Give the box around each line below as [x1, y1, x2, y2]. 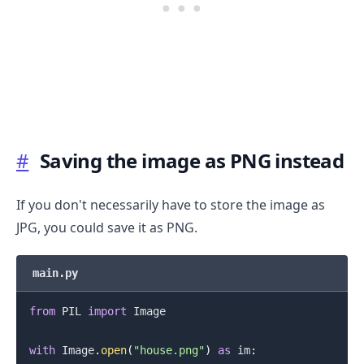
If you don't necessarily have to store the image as [16, 195, 325, 214]
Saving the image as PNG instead [39, 146, 344, 174]
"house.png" [132, 343, 205, 357]
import [87, 304, 127, 318]
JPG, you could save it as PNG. [16, 218, 197, 236]
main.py [32, 266, 78, 279]
